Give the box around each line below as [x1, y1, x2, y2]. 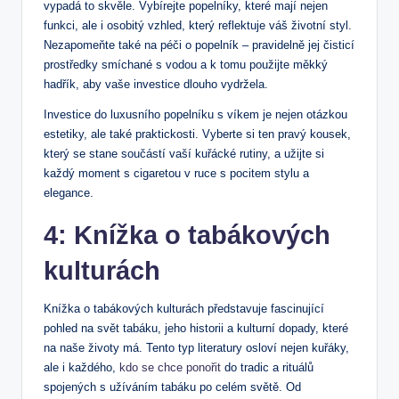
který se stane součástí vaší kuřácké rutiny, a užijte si [44, 146, 324, 160]
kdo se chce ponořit [119, 360, 221, 374]
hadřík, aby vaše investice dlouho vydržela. [44, 77, 268, 91]
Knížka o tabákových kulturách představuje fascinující [44, 301, 324, 315]
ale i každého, [44, 360, 119, 374]
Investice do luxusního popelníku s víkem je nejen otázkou [44, 107, 347, 121]
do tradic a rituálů [221, 360, 313, 374]
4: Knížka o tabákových [44, 220, 330, 249]
